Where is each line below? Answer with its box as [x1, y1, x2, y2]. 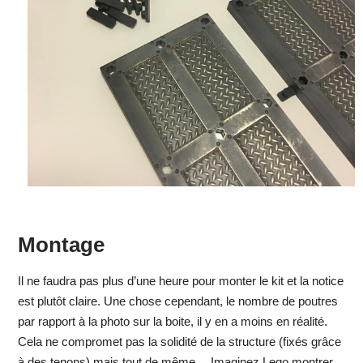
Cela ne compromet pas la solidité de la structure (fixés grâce [17, 335, 341, 349]
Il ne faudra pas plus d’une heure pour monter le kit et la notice [17, 274, 344, 288]
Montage [17, 233, 105, 258]
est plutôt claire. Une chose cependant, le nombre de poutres [17, 294, 338, 309]
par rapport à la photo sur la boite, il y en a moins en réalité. [17, 314, 327, 329]
